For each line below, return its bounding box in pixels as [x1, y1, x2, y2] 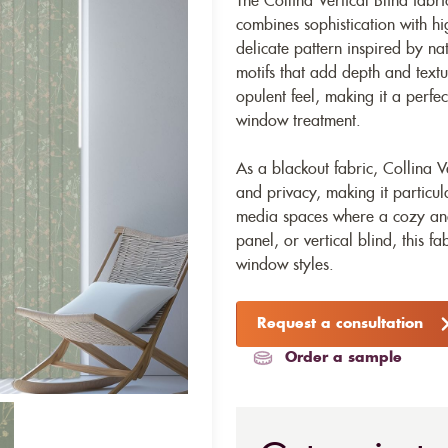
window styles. [236, 257, 334, 273]
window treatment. [236, 113, 361, 129]
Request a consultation [257, 317, 423, 331]
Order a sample [285, 351, 402, 365]
